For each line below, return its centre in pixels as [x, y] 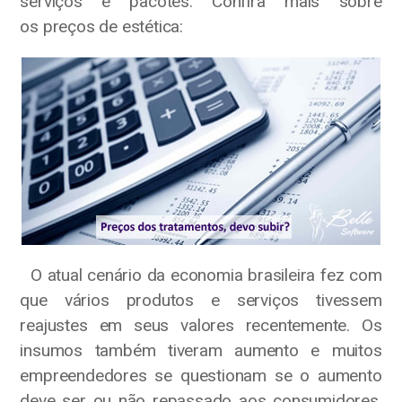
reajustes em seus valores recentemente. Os [201, 326]
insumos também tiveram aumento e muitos [201, 351]
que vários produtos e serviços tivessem [201, 301]
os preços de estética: [101, 27]
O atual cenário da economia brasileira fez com [201, 275]
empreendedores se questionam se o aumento [201, 376]
